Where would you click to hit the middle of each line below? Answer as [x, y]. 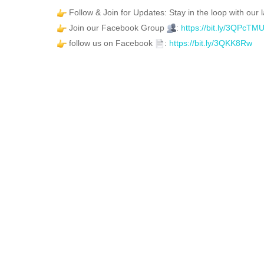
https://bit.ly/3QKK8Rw [211, 43]
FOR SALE [146, 75]
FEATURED [90, 75]
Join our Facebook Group [117, 27]
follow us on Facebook [111, 43]
